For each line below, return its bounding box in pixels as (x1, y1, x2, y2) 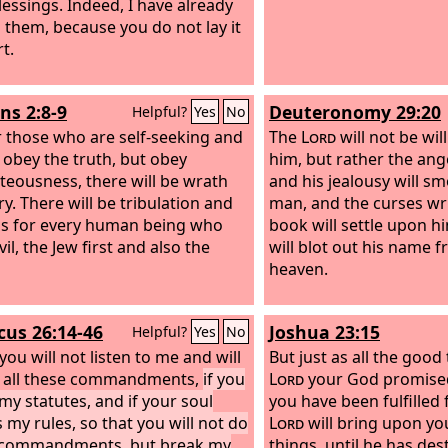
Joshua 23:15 (269, 320, 380, 344)
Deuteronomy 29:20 (269, 100, 441, 124)
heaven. (269, 257, 328, 280)
